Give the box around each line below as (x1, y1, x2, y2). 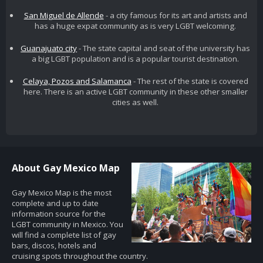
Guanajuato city (21, 43, 77, 54)
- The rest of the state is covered (131, 76, 248, 87)
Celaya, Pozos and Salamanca (22, 76, 131, 87)
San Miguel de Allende (23, 10, 104, 21)
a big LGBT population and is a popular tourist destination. (32, 53, 240, 65)
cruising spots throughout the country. (12, 250, 148, 261)
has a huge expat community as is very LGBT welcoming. (35, 21, 237, 32)
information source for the (12, 208, 106, 219)
